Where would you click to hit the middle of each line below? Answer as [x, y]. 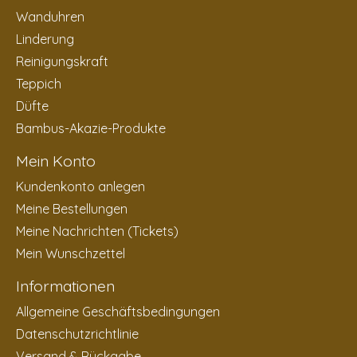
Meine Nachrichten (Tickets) [97, 231]
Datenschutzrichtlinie [77, 333]
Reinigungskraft [62, 62]
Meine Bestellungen [72, 209]
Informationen [65, 286]
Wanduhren [50, 17]
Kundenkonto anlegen [80, 187]
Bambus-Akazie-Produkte [91, 129]
